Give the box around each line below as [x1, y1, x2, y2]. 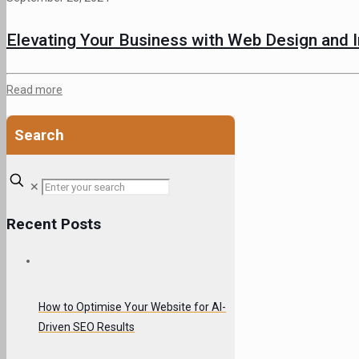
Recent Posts [6, 214, 101, 233]
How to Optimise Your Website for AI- [38, 300, 226, 313]
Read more [6, 83, 63, 96]
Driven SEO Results [38, 320, 135, 333]
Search [14, 125, 64, 144]
